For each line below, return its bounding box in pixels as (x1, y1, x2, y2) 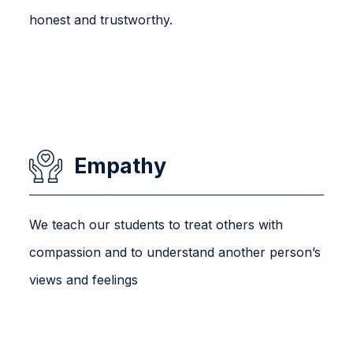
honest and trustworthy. (29, 11, 173, 28)
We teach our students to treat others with (29, 216, 284, 232)
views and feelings (29, 271, 139, 288)
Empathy (74, 152, 167, 179)
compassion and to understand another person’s (29, 243, 321, 260)
